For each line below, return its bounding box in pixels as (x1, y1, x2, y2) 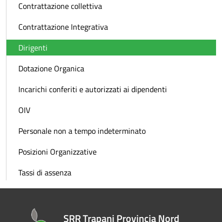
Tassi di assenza (18, 166, 71, 178)
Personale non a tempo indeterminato (18, 125, 146, 137)
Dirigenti (18, 42, 48, 54)
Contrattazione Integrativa (18, 21, 108, 33)
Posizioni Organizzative (18, 146, 97, 158)
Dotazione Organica (18, 62, 84, 74)
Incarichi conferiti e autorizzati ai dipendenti (18, 83, 167, 95)
